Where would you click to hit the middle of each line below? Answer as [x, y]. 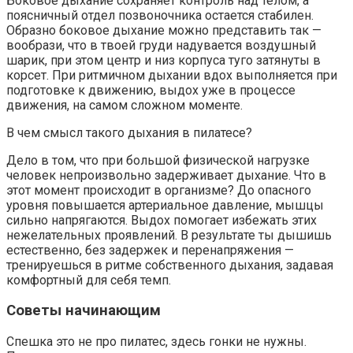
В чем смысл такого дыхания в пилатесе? [131, 132]
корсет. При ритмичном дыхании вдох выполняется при [172, 75]
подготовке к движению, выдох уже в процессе [151, 90]
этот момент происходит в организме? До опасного [159, 190]
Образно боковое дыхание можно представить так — [165, 30]
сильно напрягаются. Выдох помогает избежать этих [162, 220]
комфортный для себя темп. [89, 280]
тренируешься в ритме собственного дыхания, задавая [170, 265]
